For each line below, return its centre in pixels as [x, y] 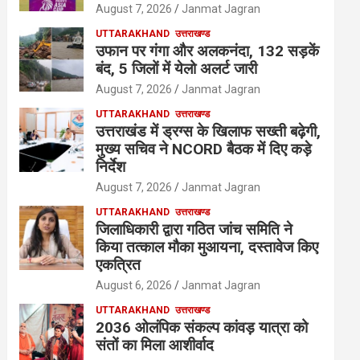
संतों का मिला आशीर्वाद [155, 346]
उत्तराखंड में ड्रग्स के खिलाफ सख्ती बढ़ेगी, [209, 132]
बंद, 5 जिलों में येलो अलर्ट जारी [177, 69]
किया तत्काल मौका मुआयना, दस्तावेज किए [207, 247]
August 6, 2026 [134, 286]
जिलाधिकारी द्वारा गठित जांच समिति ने [194, 230]
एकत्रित [119, 265]
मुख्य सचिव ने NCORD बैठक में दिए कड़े [204, 149]
